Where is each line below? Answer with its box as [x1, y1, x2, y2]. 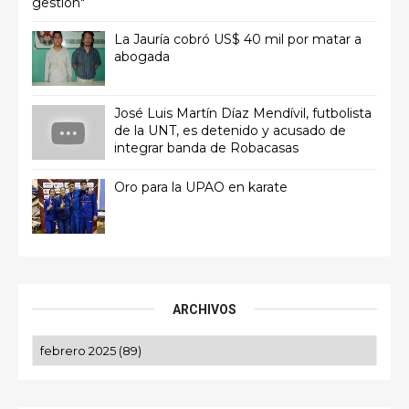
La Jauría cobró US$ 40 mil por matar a [114, 30, 362, 47]
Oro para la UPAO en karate [114, 178, 288, 195]
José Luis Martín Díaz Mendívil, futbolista [114, 104, 372, 121]
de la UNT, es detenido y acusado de [114, 121, 346, 139]
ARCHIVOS [173, 301, 236, 317]
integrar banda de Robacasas [114, 139, 299, 156]
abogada [114, 47, 170, 65]
